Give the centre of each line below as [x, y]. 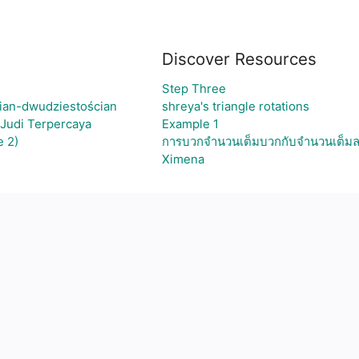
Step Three [194, 89]
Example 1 [190, 124]
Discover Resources [239, 59]
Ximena [183, 159]
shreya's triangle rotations [235, 106]
